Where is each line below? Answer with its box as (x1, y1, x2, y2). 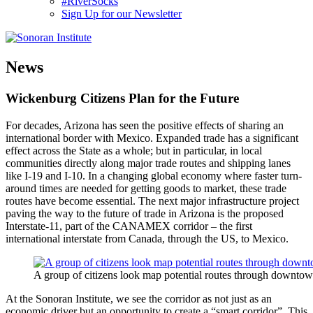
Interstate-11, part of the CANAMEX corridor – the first (6, 219, 252, 232)
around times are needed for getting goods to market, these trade (6, 182, 286, 194)
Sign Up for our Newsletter (61, 8, 182, 20)
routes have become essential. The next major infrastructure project (6, 194, 299, 207)
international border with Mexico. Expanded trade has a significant (6, 131, 298, 144)
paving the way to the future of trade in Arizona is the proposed (6, 207, 284, 219)
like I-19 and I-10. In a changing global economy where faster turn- (6, 169, 302, 182)
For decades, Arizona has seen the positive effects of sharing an (6, 119, 284, 131)
